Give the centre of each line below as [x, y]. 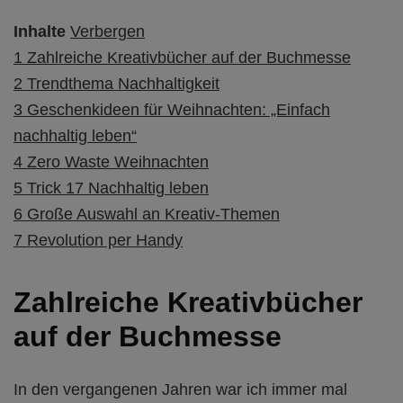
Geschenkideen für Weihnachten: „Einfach [179, 109]
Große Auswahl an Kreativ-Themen [153, 214]
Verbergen [107, 31]
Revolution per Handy [105, 240]
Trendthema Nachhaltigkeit [123, 83]
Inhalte [40, 31]
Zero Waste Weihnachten [118, 161]
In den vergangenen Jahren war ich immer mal [180, 390]
